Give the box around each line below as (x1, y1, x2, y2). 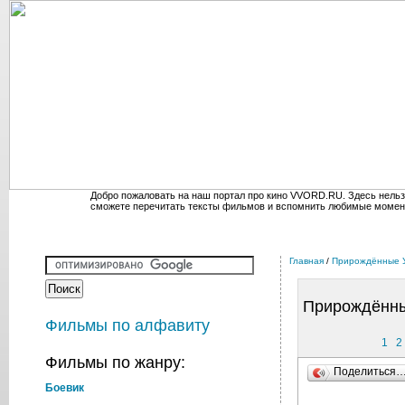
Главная (289, 256, 324, 266)
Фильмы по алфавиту (45, 316, 210, 334)
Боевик (45, 381, 84, 394)
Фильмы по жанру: (45, 353, 185, 372)
